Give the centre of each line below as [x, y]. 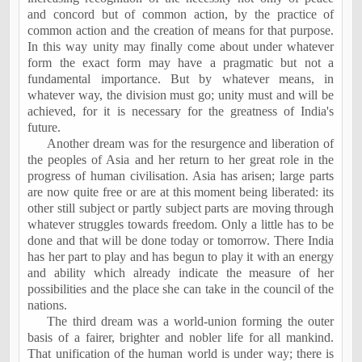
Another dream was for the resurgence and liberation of [191, 143]
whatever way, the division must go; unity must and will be [181, 95]
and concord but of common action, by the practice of [181, 14]
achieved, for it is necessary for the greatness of [164, 111]
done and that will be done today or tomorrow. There [168, 240]
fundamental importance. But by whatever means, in [181, 79]
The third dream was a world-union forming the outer [191, 321]
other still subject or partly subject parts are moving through [181, 208]
